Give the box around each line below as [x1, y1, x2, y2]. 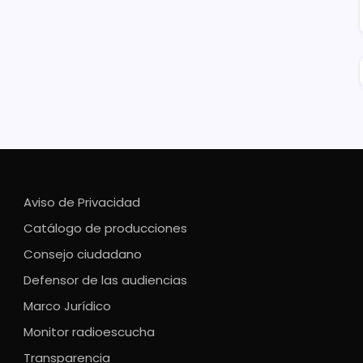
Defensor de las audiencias [23, 271, 187, 289]
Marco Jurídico [23, 297, 111, 315]
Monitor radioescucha [23, 323, 155, 341]
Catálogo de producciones [23, 220, 187, 237]
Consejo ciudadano [23, 246, 142, 263]
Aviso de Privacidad [23, 194, 140, 211]
